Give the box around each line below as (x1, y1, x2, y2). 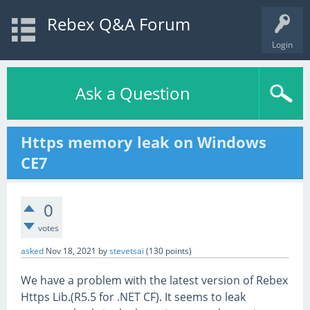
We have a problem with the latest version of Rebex (21, 273, 288, 288)
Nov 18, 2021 (46, 245, 96, 257)
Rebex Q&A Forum (46, 12, 190, 35)
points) (163, 245, 192, 257)
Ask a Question (75, 82, 190, 104)
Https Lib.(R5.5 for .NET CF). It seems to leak (21, 289, 246, 304)
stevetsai (109, 245, 144, 257)
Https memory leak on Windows (21, 131, 266, 153)
